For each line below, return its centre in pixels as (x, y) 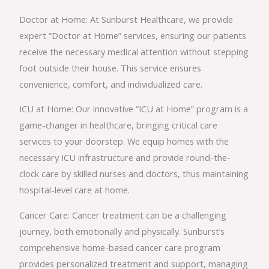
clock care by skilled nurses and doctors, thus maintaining (134, 174)
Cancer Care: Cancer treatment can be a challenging (123, 215)
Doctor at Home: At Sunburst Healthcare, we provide (126, 19)
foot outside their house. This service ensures (110, 68)
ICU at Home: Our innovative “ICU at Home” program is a (134, 109)
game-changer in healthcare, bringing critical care (119, 125)
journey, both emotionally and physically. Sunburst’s (122, 231)
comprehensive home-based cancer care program (120, 247)
